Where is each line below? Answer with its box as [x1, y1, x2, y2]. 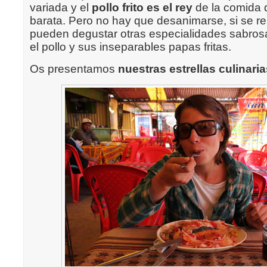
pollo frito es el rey [92, 1, 193, 14]
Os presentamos [30, 63, 118, 75]
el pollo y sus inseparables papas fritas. [30, 41, 231, 53]
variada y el [30, 1, 92, 14]
